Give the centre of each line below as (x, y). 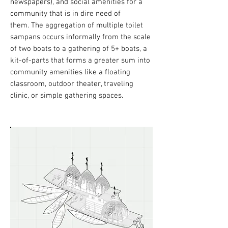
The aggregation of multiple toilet (87, 25)
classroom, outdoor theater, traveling (72, 84)
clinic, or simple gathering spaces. (67, 96)
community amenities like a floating (70, 72)
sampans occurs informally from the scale (80, 37)
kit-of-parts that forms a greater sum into (80, 61)
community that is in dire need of (65, 14)
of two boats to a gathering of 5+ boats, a (79, 49)
